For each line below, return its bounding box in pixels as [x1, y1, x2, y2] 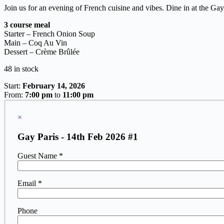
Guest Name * [17, 151, 63, 160]
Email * [17, 179, 42, 188]
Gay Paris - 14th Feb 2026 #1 [17, 131, 138, 142]
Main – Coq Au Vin [4, 38, 67, 47]
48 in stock [4, 64, 38, 73]
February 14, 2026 [22, 81, 85, 90]
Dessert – [4, 47, 35, 56]
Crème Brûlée [35, 47, 79, 56]
